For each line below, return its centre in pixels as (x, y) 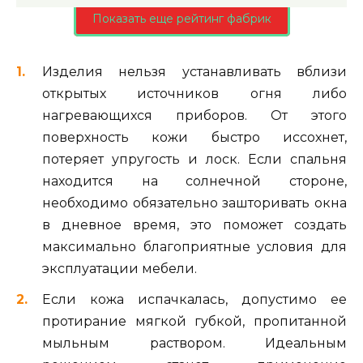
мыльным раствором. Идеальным (194, 343)
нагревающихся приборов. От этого (194, 115)
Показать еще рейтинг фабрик (181, 19)
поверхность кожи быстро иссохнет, (194, 137)
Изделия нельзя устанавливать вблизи (194, 71)
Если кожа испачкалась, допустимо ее (194, 299)
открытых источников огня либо (194, 93)
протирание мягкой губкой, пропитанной (194, 321)
